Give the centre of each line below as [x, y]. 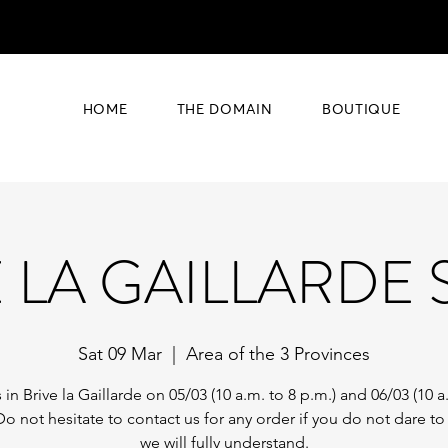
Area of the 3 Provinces [278, 354]
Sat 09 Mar [120, 354]
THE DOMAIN [224, 110]
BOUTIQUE [361, 110]
